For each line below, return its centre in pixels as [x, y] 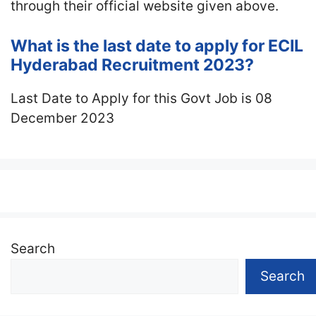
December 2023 [62, 118]
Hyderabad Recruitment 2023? [132, 65]
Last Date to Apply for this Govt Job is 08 [141, 98]
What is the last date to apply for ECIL [157, 45]
